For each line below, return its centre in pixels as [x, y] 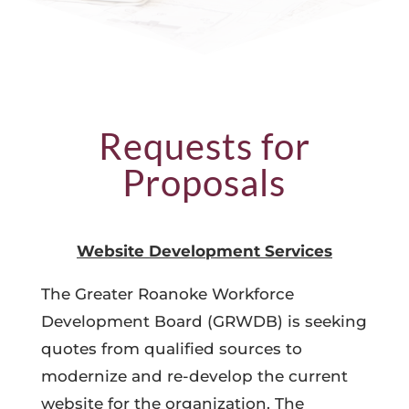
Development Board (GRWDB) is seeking [204, 321]
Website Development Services [204, 251]
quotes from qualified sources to [171, 349]
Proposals [204, 183]
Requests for [204, 146]
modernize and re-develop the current [194, 376]
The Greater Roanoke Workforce [167, 294]
